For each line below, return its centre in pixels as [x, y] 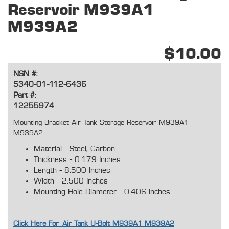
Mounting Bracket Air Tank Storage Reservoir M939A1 [101, 123]
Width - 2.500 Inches [71, 181]
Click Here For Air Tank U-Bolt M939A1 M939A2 [94, 224]
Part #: [25, 96]
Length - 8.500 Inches [72, 171]
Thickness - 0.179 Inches [77, 160]
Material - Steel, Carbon [74, 149]
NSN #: [25, 74]
